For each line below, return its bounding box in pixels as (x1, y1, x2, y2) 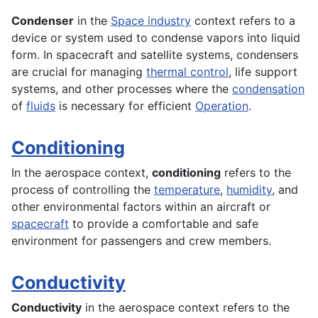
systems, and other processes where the (11, 82, 232, 97)
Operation (195, 99, 248, 114)
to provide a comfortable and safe (69, 216, 258, 231)
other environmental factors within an (11, 199, 216, 214)
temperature (154, 182, 220, 197)
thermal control (146, 65, 229, 79)
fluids (26, 99, 55, 114)
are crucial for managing (11, 65, 146, 79)
